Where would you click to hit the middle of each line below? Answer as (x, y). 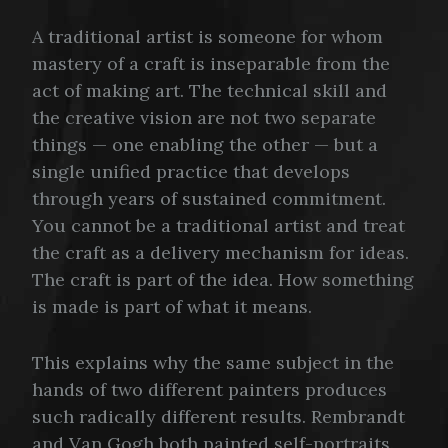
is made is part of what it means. (172, 307)
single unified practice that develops (191, 172)
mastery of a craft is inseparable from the (211, 64)
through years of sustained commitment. (209, 199)
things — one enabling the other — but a (205, 145)
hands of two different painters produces (209, 389)
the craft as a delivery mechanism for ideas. (220, 253)
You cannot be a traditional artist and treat (218, 226)
